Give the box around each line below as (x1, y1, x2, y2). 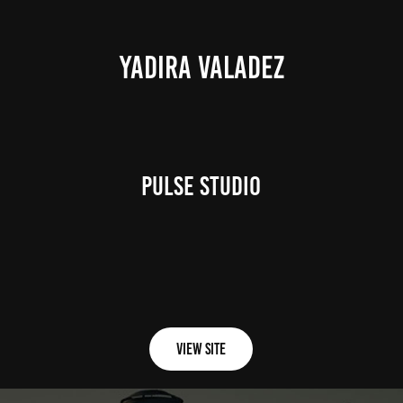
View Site (176, 340, 227, 358)
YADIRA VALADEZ (119, 49, 284, 85)
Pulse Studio (141, 172, 262, 201)
